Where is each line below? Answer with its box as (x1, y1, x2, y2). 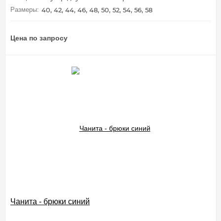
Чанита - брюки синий (10, 197, 90, 206)
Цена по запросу (10, 34, 68, 42)
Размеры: (10, 5, 39, 13)
